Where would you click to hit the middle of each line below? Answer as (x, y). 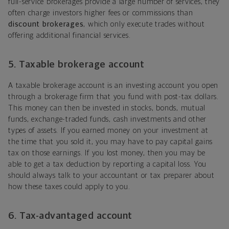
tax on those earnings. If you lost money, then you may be (107, 153)
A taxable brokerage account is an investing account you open (113, 85)
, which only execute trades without (144, 24)
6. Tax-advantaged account (70, 216)
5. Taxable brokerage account (76, 64)
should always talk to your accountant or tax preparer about (111, 175)
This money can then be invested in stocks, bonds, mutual (107, 108)
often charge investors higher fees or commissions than (101, 13)
